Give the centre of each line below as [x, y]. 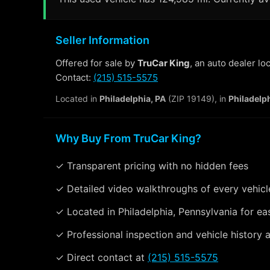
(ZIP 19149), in [197, 99]
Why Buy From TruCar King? [128, 138]
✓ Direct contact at [102, 257]
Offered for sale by [96, 63]
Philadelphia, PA [133, 99]
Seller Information [102, 40]
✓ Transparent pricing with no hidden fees [152, 166]
